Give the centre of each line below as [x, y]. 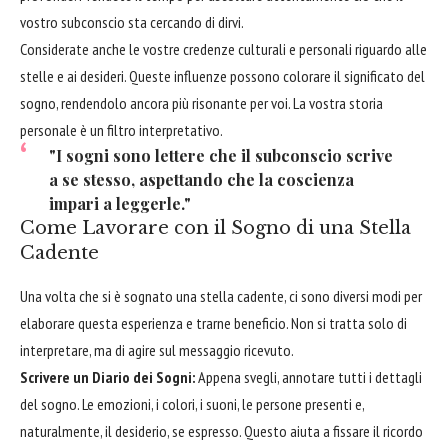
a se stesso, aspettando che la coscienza [201, 180]
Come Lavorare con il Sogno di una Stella [215, 228]
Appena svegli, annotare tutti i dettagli [308, 377]
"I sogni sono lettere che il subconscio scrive [220, 156]
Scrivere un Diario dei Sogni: [107, 377]
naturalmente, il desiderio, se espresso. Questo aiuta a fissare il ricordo [221, 431]
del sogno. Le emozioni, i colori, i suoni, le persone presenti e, [192, 404]
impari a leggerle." [119, 204]
